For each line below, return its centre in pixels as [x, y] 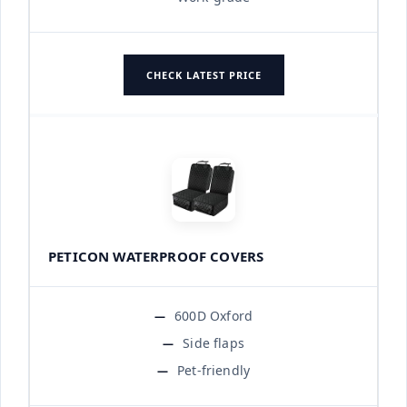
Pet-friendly [214, 370]
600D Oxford [214, 315]
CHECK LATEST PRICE [203, 74]
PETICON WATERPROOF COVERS [156, 256]
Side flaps [213, 342]
